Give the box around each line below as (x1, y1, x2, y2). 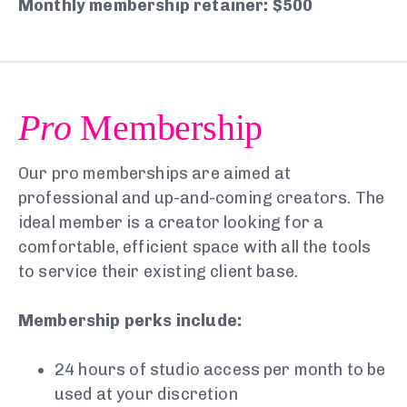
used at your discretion (55, 384, 238, 405)
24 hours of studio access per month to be (55, 360, 386, 381)
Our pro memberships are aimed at (18, 164, 292, 184)
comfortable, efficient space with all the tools (18, 237, 372, 258)
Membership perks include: (18, 311, 242, 332)
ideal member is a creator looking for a (18, 213, 324, 233)
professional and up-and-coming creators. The (18, 188, 385, 209)
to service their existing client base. (18, 262, 299, 283)
